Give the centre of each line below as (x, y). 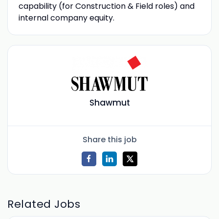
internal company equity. (66, 18)
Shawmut (109, 103)
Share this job (109, 139)
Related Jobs (44, 204)
